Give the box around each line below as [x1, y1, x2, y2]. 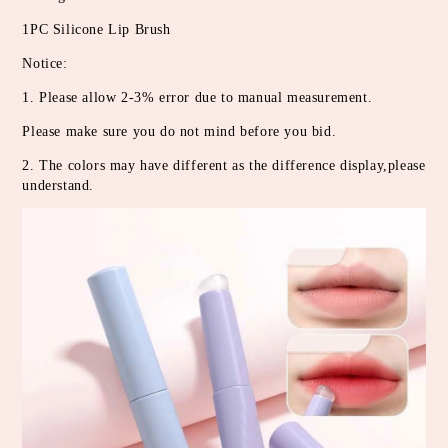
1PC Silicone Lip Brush [22, 21, 171, 37]
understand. [22, 177, 94, 193]
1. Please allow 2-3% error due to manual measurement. [22, 89, 373, 105]
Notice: [22, 55, 68, 71]
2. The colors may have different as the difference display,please [22, 157, 426, 173]
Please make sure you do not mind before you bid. [22, 123, 337, 139]
